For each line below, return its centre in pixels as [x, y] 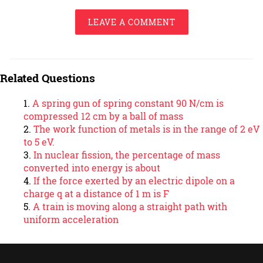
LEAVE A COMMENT [131, 22]
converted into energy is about [92, 167]
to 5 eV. [39, 141]
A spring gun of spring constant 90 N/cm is [128, 103]
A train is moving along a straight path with [130, 206]
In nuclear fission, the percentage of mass [127, 154]
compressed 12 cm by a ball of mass [103, 116]
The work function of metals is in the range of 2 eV [146, 129]
